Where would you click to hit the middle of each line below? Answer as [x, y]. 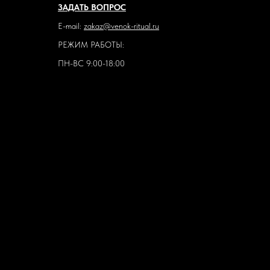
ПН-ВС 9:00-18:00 [91, 64]
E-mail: [71, 26]
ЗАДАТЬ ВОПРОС [92, 8]
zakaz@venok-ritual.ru [121, 26]
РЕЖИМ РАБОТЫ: [91, 45]
